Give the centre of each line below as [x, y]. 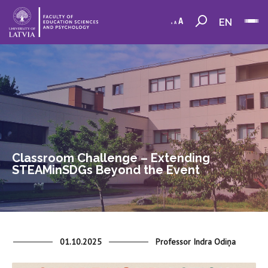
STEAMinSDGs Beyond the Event [106, 170]
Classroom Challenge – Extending [111, 158]
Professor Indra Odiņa [196, 242]
